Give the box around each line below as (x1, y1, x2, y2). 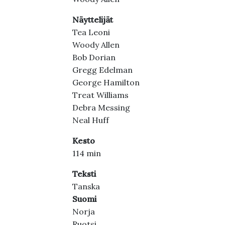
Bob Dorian (72, 52, 116, 62)
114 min (72, 148, 101, 158)
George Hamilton (72, 77, 140, 87)
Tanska (72, 181, 100, 191)
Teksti (72, 169, 96, 179)
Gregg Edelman (72, 65, 133, 75)
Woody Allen (72, 40, 120, 50)
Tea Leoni (72, 27, 110, 37)
